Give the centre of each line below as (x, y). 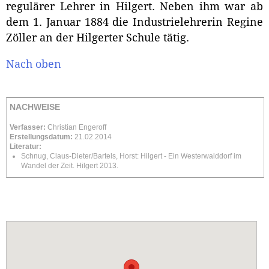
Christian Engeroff (76, 127)
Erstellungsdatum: (41, 137)
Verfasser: (28, 127)
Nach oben (34, 65)
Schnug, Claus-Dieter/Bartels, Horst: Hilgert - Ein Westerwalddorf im (131, 156)
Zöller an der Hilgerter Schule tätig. (98, 38)
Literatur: (26, 146)
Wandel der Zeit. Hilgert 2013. (69, 165)
